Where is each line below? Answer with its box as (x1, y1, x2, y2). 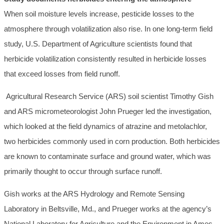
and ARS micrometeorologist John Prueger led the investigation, (4, 107, 211, 116)
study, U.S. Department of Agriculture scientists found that (4, 39, 192, 48)
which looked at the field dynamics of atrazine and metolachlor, (4, 122, 207, 131)
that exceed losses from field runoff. (4, 69, 120, 78)
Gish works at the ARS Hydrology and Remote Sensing (4, 189, 184, 198)
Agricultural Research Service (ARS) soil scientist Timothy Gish (4, 92, 213, 101)
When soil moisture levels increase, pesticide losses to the (4, 9, 194, 18)
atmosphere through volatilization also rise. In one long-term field (4, 24, 212, 33)
